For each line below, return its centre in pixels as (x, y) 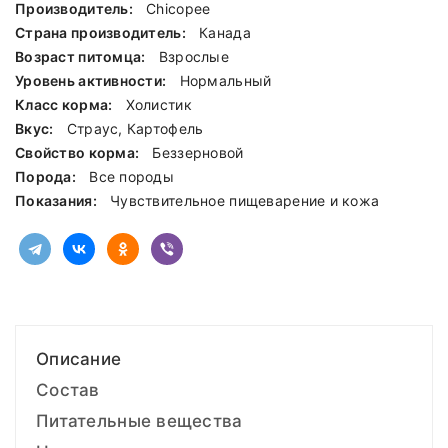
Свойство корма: (79, 153)
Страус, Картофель (135, 129)
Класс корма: (65, 105)
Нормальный (225, 81)
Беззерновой (198, 153)
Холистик (158, 105)
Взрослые (194, 57)
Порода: (47, 177)
